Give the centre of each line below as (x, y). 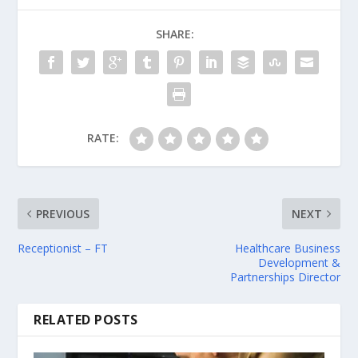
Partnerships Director (285, 277)
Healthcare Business (287, 249)
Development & (299, 263)
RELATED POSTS (86, 320)
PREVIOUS (63, 214)
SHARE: (175, 34)
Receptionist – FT (63, 249)
